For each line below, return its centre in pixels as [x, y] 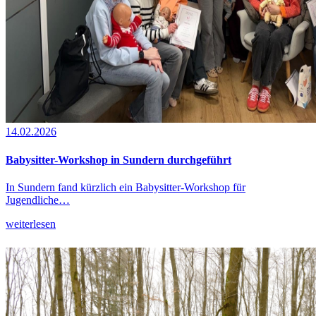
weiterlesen [31, 224]
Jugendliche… [38, 200]
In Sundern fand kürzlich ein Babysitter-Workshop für [126, 187]
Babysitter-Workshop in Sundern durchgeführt [119, 159]
